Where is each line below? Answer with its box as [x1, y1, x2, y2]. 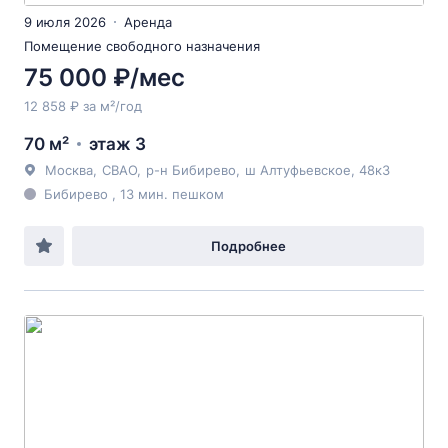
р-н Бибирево [146, 162, 236, 178]
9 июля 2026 [24, 14, 106, 30]
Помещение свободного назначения [24, 38, 260, 54]
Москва [45, 162, 93, 178]
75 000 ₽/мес [24, 63, 185, 92]
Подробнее [210, 238, 286, 254]
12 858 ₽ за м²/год [24, 98, 142, 114]
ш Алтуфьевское [245, 162, 351, 178]
